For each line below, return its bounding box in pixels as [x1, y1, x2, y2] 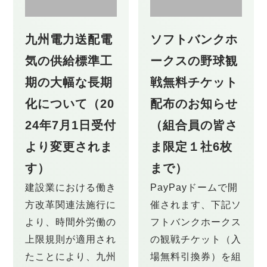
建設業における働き [25, 182, 117, 193]
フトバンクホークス [150, 216, 241, 228]
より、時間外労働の [25, 216, 117, 228]
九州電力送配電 [25, 33, 113, 46]
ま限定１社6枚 [150, 140, 232, 154]
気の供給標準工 [25, 54, 113, 68]
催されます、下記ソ [150, 199, 241, 210]
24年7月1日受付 [25, 119, 117, 132]
